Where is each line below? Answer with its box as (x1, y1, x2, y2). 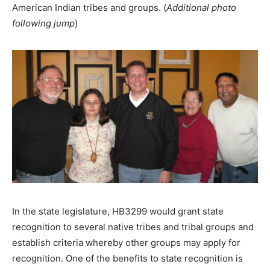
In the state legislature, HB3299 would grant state (12, 205, 224, 217)
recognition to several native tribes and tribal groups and (12, 221, 254, 233)
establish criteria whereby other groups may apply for (12, 236, 240, 248)
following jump (12, 17, 75, 29)
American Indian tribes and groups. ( (12, 1, 166, 13)
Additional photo (166, 1, 236, 13)
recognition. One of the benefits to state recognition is (12, 252, 243, 264)
